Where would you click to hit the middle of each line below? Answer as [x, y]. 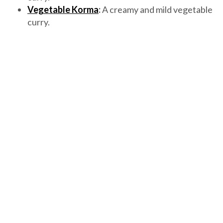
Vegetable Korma [63, 10]
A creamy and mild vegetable [157, 10]
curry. [39, 22]
